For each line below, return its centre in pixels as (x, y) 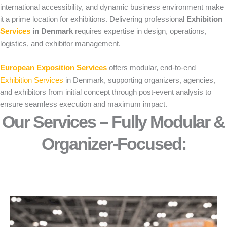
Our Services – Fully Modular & (113, 122)
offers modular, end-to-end (151, 68)
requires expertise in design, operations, (140, 31)
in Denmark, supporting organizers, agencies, (139, 80)
